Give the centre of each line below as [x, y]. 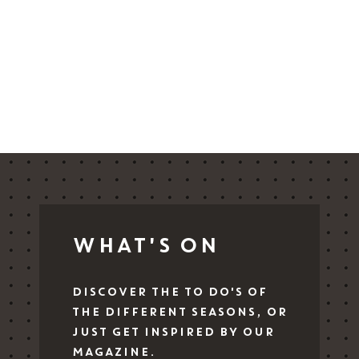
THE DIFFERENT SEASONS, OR [179, 312]
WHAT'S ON [145, 246]
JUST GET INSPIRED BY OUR [173, 332]
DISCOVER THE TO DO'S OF [169, 292]
